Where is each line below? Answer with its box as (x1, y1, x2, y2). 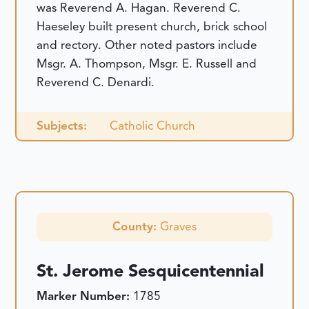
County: (112, 219, 160, 235)
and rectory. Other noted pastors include (37, 37, 258, 53)
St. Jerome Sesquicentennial (37, 260, 265, 282)
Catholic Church (109, 118, 195, 134)
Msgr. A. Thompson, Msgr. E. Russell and (37, 56, 257, 72)
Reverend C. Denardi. (37, 74, 155, 90)
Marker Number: (37, 288, 134, 303)
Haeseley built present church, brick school (37, 19, 268, 34)
